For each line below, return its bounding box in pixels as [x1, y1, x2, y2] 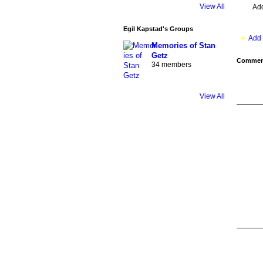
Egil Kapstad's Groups [123, 25, 193, 32]
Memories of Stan [151, 41, 215, 50]
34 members [151, 60, 191, 69]
